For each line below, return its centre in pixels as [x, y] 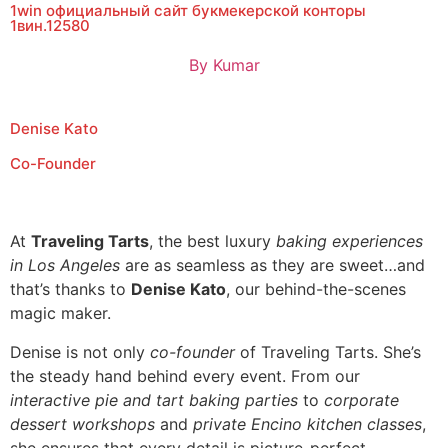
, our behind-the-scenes [316, 289]
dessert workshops [82, 423]
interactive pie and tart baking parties [154, 399]
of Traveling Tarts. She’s [328, 351]
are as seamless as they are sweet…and [272, 265]
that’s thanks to [70, 289]
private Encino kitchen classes [307, 423]
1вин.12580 [50, 25]
